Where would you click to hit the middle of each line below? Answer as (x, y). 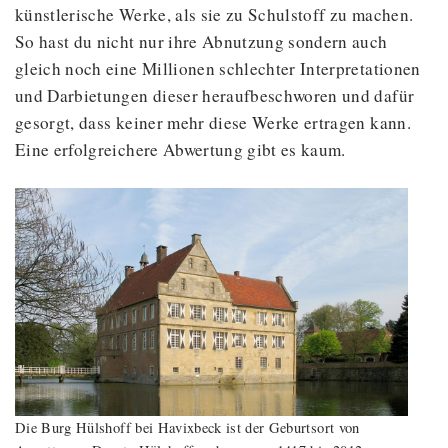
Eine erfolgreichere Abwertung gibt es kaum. (180, 150)
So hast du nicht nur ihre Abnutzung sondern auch (201, 42)
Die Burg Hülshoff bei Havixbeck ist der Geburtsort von (187, 427)
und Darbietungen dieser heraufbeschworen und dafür (215, 96)
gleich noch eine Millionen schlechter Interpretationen (218, 69)
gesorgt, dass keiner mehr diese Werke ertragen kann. (213, 123)
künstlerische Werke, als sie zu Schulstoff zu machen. (214, 15)
